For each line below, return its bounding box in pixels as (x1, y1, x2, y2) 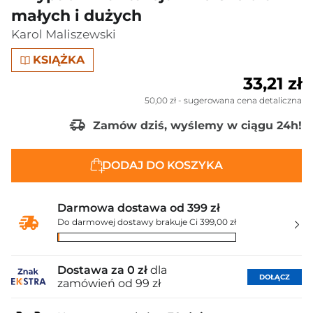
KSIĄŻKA (33, 53, 85, 66)
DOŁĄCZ (259, 272, 290, 282)
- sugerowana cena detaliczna (176, 95, 302, 105)
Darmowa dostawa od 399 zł (57, 201, 220, 214)
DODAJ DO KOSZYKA (101, 159, 223, 172)
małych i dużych (11, 6, 142, 25)
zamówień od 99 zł (57, 277, 161, 290)
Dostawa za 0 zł (57, 263, 147, 277)
